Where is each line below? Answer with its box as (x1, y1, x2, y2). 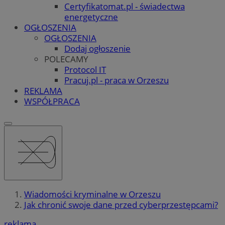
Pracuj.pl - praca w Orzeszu (64, 74, 169, 86)
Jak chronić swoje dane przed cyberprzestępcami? (24, 199, 218, 211)
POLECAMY (44, 53, 88, 65)
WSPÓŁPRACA (24, 95, 80, 107)
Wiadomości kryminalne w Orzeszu (24, 188, 161, 200)
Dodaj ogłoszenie (64, 42, 131, 54)
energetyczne (64, 11, 118, 23)
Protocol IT (64, 63, 106, 75)
